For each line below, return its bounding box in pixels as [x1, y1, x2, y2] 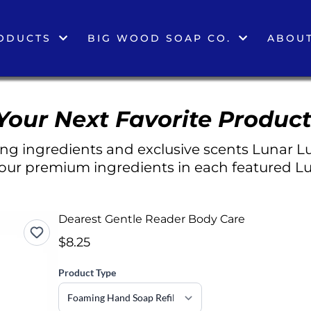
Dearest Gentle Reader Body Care [58, 212, 245, 226]
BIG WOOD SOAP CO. [87, 32, 237, 44]
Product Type [58, 267, 116, 278]
